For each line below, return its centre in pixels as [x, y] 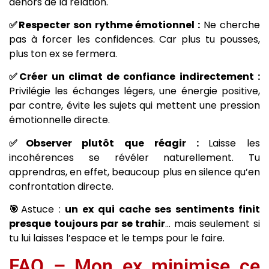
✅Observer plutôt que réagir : [109, 143]
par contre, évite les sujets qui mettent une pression [134, 106]
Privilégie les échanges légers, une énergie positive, [134, 91]
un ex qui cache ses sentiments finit [163, 210]
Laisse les [234, 143]
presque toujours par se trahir [87, 224]
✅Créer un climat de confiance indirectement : [134, 77]
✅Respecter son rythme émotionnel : [105, 25]
